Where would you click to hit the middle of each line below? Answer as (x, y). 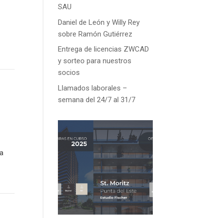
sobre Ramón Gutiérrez (95, 34)
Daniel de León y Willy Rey (99, 22)
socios (69, 73)
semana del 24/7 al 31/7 (97, 100)
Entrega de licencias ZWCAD (104, 49)
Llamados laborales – (93, 88)
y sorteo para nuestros (95, 61)
